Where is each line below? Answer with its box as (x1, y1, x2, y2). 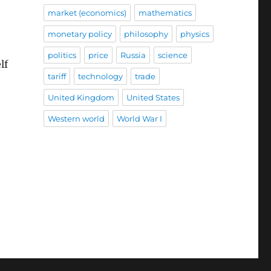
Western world (47, 114, 105, 124)
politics (47, 50, 76, 60)
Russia (120, 50, 146, 60)
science (157, 50, 188, 60)
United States (126, 93, 180, 103)
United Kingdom (47, 93, 114, 103)
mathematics (138, 8, 192, 18)
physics (180, 29, 209, 39)
